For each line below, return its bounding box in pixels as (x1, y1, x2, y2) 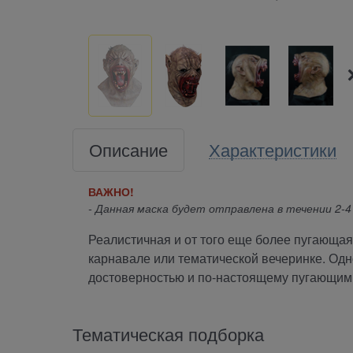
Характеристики (209, 136, 336, 162)
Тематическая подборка (72, 321, 264, 346)
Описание (89, 136, 168, 162)
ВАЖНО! (88, 183, 134, 199)
